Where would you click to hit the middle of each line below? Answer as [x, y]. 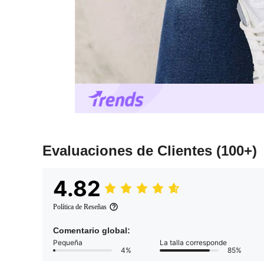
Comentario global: [92, 231]
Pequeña [68, 243]
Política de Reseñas [80, 207]
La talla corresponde [193, 243]
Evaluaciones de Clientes [129, 151]
